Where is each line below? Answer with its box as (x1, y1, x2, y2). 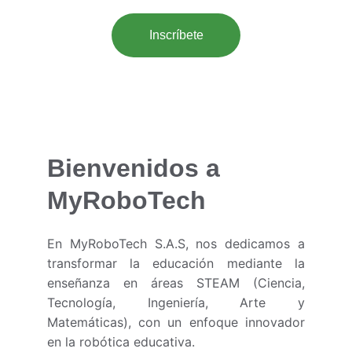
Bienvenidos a (47, 154, 227, 182)
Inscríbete (148, 28, 203, 42)
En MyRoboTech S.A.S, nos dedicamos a (47, 236, 305, 251)
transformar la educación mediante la (47, 255, 305, 271)
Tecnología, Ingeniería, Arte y (47, 295, 305, 310)
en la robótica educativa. (47, 334, 195, 350)
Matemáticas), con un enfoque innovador (47, 314, 305, 330)
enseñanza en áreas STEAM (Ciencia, (47, 275, 305, 291)
